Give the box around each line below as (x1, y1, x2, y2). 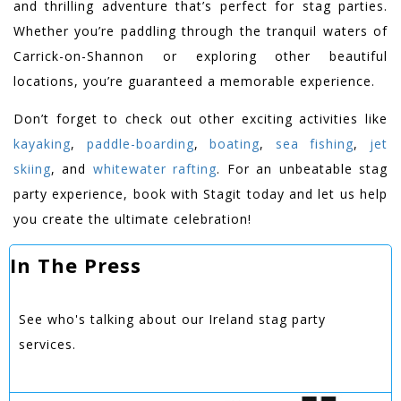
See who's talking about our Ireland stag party (19, 310, 326, 328)
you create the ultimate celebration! (13, 209, 252, 227)
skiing (13, 159, 51, 177)
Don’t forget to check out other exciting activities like (13, 109, 388, 127)
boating (209, 134, 260, 152)
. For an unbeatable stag (217, 159, 388, 177)
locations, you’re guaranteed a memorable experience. (13, 72, 380, 90)
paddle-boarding (86, 134, 194, 152)
